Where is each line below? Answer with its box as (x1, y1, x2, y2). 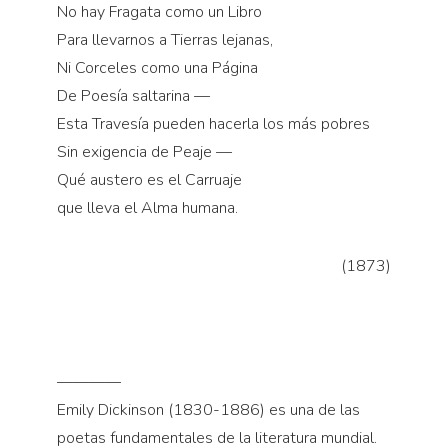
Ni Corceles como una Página (56, 57, 258, 80)
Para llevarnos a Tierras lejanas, (56, 29, 273, 52)
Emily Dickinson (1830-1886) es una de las (56, 399, 360, 422)
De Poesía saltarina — (56, 85, 210, 108)
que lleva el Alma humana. (56, 197, 238, 220)
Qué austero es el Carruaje (56, 169, 242, 192)
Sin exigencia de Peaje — (56, 141, 232, 164)
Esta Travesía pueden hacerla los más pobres (56, 113, 370, 136)
